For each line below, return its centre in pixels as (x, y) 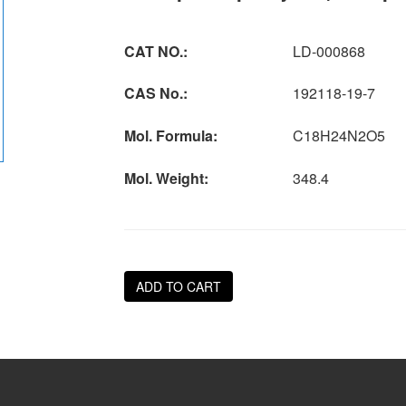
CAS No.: (155, 93)
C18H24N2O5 (338, 135)
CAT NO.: (155, 51)
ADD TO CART (178, 286)
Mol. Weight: (166, 178)
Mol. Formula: (170, 135)
